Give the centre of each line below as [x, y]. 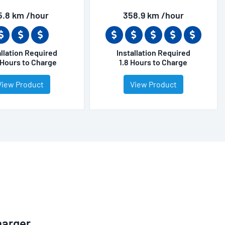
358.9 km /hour [153, 15]
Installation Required [153, 52]
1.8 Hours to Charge [153, 62]
